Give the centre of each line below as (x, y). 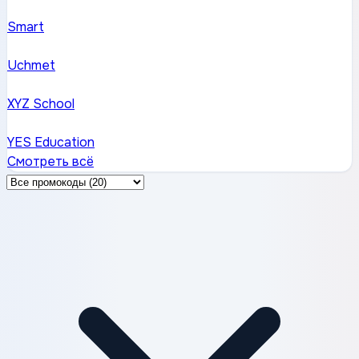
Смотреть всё (50, 162)
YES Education (51, 143)
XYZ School (41, 104)
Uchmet (31, 66)
